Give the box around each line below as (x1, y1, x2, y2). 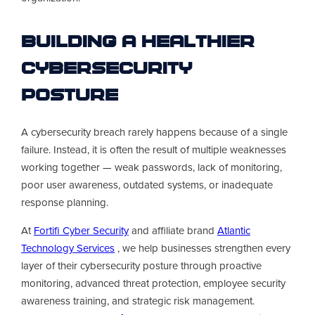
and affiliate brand (129, 223, 217, 239)
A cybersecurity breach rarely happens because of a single (21, 124, 288, 141)
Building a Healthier (21, 35, 255, 52)
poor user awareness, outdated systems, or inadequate (21, 177, 273, 193)
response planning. (21, 195, 108, 211)
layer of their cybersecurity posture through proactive (21, 258, 262, 274)
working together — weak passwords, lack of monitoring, (21, 160, 282, 176)
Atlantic (217, 223, 250, 239)
